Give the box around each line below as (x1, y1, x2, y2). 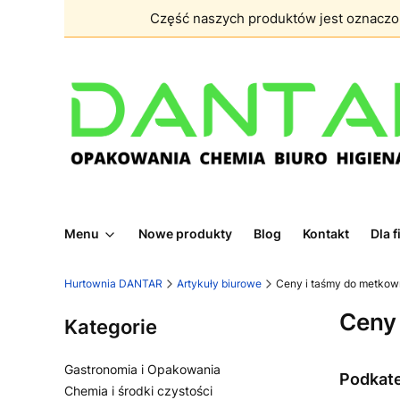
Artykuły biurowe (177, 277, 262, 290)
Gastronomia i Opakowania (64, 362, 221, 377)
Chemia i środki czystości (64, 383, 212, 398)
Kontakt (303, 226, 349, 241)
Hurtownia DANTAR (64, 277, 162, 290)
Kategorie (64, 315, 157, 338)
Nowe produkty (138, 226, 232, 241)
